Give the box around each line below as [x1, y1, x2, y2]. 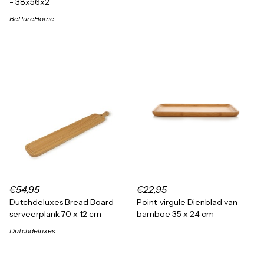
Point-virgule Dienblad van [137, 197, 237, 207]
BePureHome [9, 14, 54, 23]
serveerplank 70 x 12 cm [9, 209, 101, 219]
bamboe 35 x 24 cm [137, 209, 214, 219]
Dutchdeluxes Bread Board [9, 197, 114, 207]
